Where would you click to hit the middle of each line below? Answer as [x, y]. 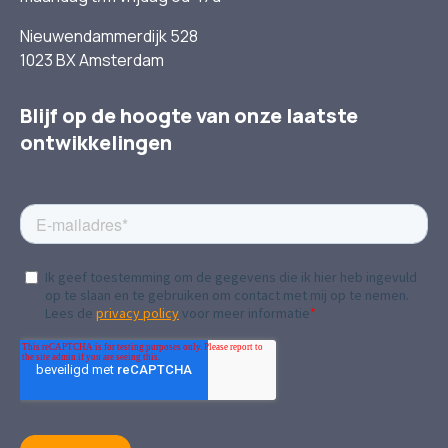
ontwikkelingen [96, 142]
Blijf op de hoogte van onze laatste [189, 115]
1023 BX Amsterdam [92, 60]
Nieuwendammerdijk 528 [109, 36]
